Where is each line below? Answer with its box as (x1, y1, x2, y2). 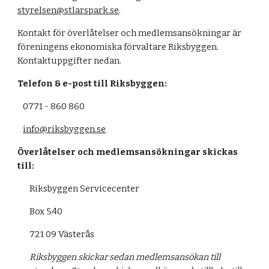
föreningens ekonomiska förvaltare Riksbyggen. (17, 41, 219, 52)
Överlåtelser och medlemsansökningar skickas (17, 147, 238, 157)
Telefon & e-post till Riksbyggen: (17, 78, 169, 89)
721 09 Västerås (29, 229, 95, 240)
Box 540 (29, 206, 63, 217)
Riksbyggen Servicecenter (29, 183, 140, 194)
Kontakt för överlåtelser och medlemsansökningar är (17, 28, 242, 38)
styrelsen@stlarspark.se (17, 5, 119, 16)
